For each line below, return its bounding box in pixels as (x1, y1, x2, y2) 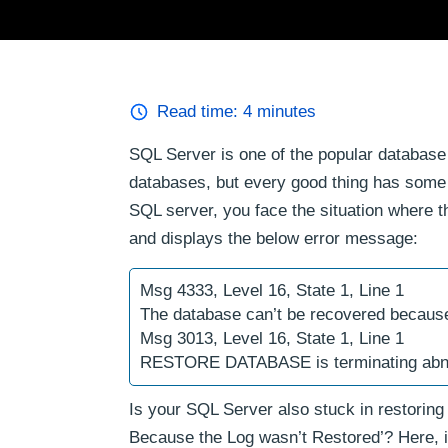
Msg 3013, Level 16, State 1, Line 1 (140, 329, 404, 348)
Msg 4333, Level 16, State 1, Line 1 (140, 281, 404, 300)
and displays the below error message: (129, 229, 418, 248)
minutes (252, 102, 316, 121)
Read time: (157, 102, 243, 121)
